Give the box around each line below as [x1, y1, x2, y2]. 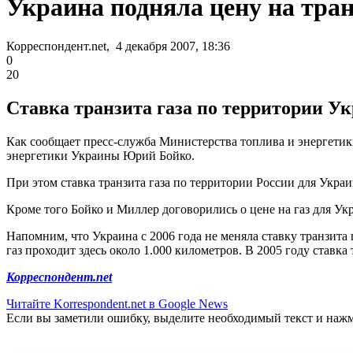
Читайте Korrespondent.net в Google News [6, 296, 228, 310]
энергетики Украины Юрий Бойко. [6, 148, 195, 162]
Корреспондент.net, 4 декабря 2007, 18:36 [6, 39, 230, 53]
